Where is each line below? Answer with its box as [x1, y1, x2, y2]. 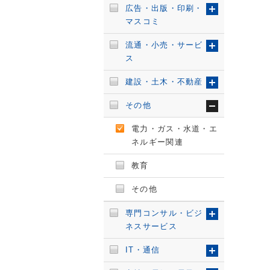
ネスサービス [125, 222, 177, 231]
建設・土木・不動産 [125, 77, 203, 86]
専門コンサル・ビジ [125, 209, 203, 218]
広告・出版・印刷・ [125, 4, 203, 13]
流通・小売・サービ [125, 40, 203, 49]
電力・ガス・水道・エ [131, 124, 218, 133]
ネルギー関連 [131, 137, 183, 146]
